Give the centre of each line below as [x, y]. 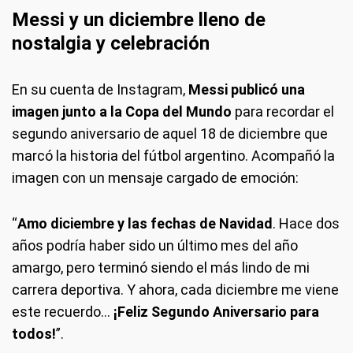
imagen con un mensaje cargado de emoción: [155, 177]
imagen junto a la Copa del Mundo [123, 111]
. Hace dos [306, 223]
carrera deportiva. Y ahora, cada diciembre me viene [175, 289]
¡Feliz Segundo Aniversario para [216, 311]
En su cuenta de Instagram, [100, 89]
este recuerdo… [63, 311]
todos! [34, 333]
